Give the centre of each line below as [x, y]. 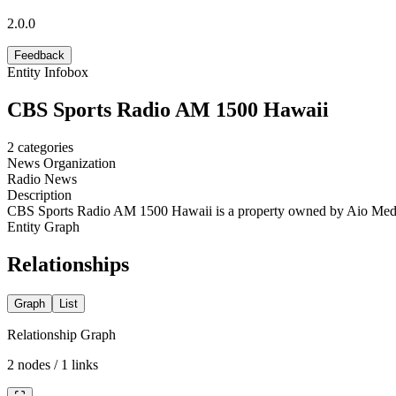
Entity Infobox [48, 72]
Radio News [42, 179]
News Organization [61, 163]
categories [46, 147]
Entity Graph [43, 226]
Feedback [39, 55]
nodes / [38, 364]
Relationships [68, 264]
